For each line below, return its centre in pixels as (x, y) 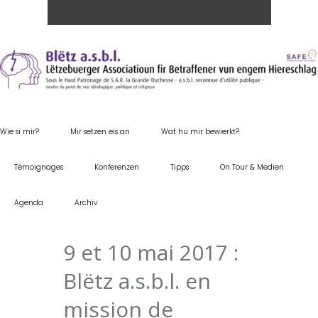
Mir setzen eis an (100, 131)
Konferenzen (117, 167)
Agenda (29, 202)
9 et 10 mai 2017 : (151, 252)
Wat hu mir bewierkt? (200, 131)
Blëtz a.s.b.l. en (137, 280)
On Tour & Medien (252, 167)
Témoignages (39, 167)
